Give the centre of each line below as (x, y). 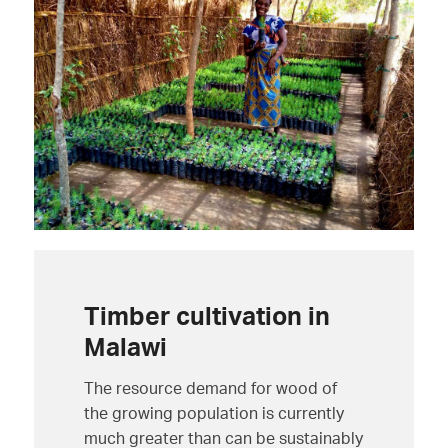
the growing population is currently (213, 412)
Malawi (125, 347)
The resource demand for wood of (210, 387)
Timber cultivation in (206, 316)
